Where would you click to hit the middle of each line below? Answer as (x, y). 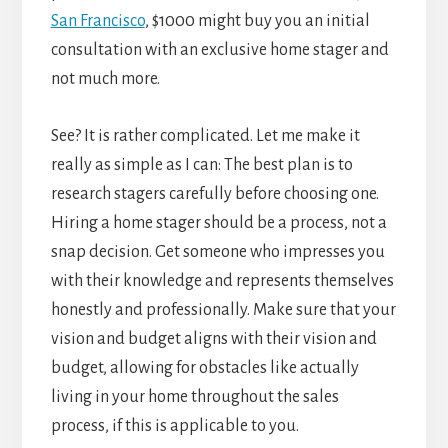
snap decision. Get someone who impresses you (217, 252)
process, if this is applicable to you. (174, 426)
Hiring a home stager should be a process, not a (218, 223)
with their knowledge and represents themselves (222, 281)
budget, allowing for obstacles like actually (204, 368)
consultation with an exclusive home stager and (219, 50)
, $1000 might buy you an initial (257, 21)
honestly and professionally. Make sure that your (223, 310)
